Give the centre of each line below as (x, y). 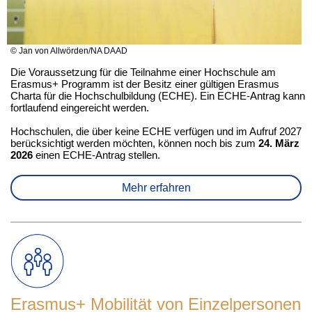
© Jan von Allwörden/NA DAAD (69, 51)
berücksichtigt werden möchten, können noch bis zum (134, 143)
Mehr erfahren (156, 188)
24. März (279, 143)
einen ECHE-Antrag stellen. (96, 155)
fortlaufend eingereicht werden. (81, 108)
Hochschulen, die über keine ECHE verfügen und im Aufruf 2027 (156, 131)
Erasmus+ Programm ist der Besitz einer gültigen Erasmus (145, 84)
